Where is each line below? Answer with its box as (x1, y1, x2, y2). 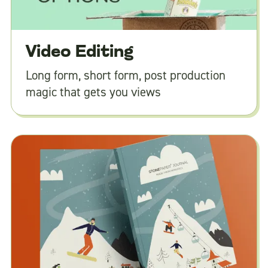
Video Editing (25, 44, 134, 62)
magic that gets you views (25, 84, 161, 101)
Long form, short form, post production (25, 67, 226, 84)
